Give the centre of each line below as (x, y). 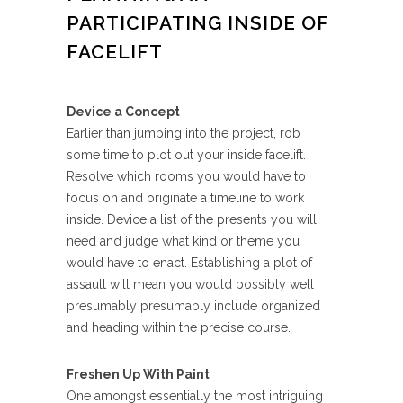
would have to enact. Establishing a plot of (189, 263)
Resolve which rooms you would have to (186, 176)
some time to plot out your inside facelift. (186, 155)
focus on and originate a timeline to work (185, 198)
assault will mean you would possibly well (190, 284)
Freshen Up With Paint (138, 374)
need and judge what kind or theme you (183, 241)
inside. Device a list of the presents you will (192, 219)
